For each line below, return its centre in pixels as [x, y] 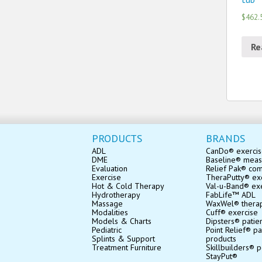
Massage [107, 203]
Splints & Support [123, 238]
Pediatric [107, 230]
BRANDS [225, 138]
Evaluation [110, 168]
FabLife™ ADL [231, 194]
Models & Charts [122, 221]
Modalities [110, 212]
